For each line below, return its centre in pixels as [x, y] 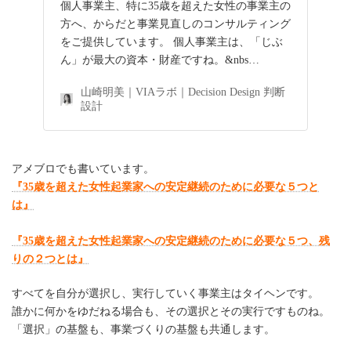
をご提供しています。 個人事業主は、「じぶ [172, 42]
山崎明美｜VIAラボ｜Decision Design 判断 [183, 92]
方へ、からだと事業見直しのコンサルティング [175, 24]
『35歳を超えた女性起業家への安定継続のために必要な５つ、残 [171, 241]
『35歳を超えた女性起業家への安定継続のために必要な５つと [165, 186]
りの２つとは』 [50, 259]
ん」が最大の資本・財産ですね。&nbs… [160, 60]
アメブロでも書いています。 [83, 168]
